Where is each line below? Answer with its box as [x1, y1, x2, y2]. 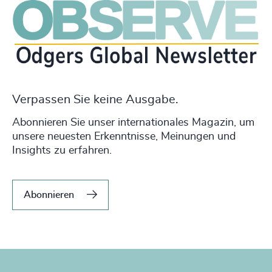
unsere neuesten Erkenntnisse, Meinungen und [12, 131, 236, 143]
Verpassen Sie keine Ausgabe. [12, 93, 178, 106]
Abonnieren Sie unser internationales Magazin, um [12, 117, 254, 129]
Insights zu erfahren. [12, 145, 112, 157]
